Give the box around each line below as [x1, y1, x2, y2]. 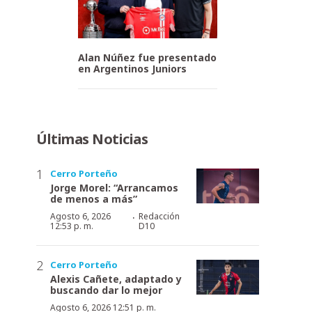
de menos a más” [50, 192, 137, 205]
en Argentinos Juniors [78, 61, 187, 75]
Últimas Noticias [36, 129, 148, 148]
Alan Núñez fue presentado [78, 50, 217, 64]
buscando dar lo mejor [50, 283, 162, 297]
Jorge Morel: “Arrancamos [50, 180, 178, 194]
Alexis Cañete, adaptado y [50, 272, 182, 286]
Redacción [138, 210, 180, 222]
